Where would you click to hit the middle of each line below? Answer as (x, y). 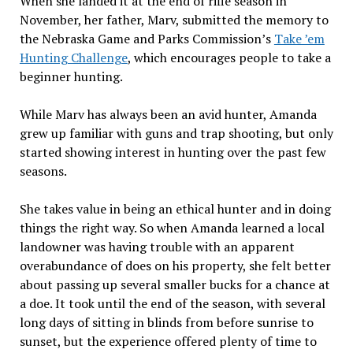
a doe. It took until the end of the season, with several (172, 303)
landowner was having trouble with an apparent (157, 247)
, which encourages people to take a (229, 58)
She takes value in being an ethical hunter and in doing (175, 209)
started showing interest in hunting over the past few (173, 152)
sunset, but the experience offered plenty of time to (168, 341)
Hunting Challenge (73, 58)
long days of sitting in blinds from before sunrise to (166, 322)
